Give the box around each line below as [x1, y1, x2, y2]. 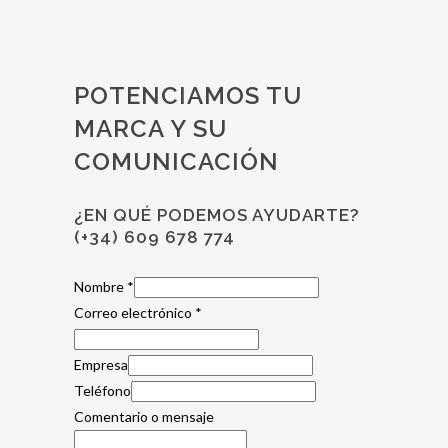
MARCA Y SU [74, 114, 227, 143]
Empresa [74, 356, 128, 373]
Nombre [74, 278, 127, 295]
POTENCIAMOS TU [74, 81, 302, 110]
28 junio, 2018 [89, 9, 176, 26]
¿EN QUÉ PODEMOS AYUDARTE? [74, 205, 365, 225]
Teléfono [74, 382, 131, 399]
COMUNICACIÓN [74, 147, 279, 176]
